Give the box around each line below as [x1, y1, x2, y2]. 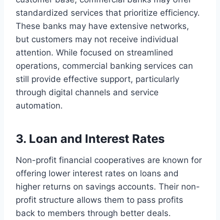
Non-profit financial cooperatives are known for [16, 155, 202, 165]
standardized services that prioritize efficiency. [16, 7, 200, 18]
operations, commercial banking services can [16, 60, 193, 71]
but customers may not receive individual [16, 34, 178, 44]
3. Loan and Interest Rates [16, 131, 165, 146]
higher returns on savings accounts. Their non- [16, 181, 200, 192]
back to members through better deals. [16, 208, 171, 218]
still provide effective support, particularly [16, 74, 179, 84]
